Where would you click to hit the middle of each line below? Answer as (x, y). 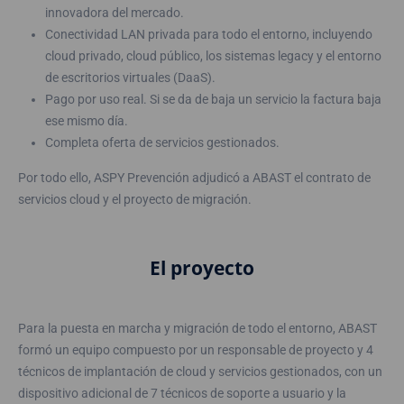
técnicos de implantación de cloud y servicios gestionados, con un (200, 371)
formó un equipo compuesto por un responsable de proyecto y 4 (196, 349)
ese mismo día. (87, 120)
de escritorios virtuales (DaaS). (130, 77)
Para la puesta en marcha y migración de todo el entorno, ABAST (197, 328)
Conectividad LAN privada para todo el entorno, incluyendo (209, 34)
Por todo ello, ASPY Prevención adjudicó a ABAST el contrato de (194, 177)
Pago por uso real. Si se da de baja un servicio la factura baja (213, 99)
